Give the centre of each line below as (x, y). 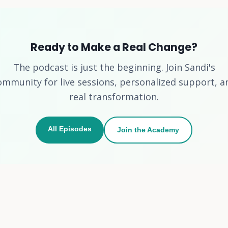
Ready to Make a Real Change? (114, 47)
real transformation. (114, 96)
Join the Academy (148, 130)
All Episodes (70, 129)
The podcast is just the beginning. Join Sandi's (114, 67)
